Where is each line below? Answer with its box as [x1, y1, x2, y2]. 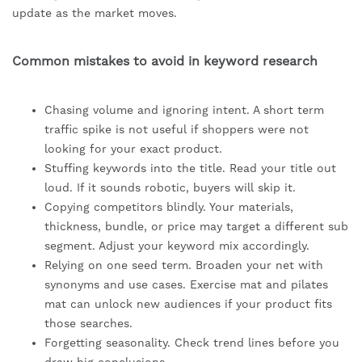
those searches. [44, 317, 133, 330]
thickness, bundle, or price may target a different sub [44, 220, 348, 234]
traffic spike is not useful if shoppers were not [44, 123, 309, 137]
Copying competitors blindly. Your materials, [44, 200, 293, 214]
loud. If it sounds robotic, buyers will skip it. [44, 181, 296, 195]
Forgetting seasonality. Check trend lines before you [44, 336, 339, 350]
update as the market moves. [12, 6, 177, 20]
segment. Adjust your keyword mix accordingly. [44, 239, 309, 253]
